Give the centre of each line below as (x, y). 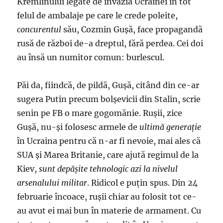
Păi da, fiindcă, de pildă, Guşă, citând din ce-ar (108, 85)
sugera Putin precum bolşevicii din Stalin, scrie (109, 99)
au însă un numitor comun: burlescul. (91, 57)
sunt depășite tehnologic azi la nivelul (108, 169)
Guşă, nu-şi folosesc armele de (78, 127)
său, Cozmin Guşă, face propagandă (132, 29)
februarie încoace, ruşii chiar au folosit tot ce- (107, 197)
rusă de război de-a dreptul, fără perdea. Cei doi (110, 43)
